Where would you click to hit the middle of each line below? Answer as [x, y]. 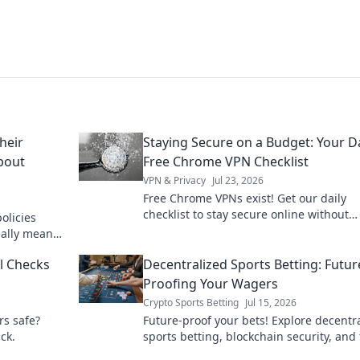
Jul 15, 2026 [271, 303]
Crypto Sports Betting [191, 303]
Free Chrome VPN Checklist [226, 162]
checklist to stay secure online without [246, 214]
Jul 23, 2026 [238, 180]
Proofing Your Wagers [211, 284]
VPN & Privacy [174, 180]
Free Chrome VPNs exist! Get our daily [245, 198]
